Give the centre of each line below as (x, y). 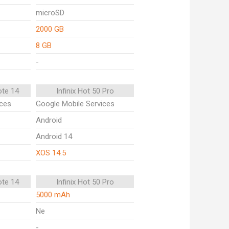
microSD (50, 13)
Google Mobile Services (75, 104)
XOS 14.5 (51, 153)
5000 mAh (53, 195)
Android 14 (54, 136)
